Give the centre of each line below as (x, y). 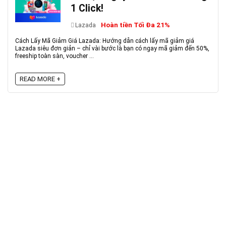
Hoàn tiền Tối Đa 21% (135, 25)
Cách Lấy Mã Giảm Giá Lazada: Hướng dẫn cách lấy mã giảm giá (105, 41)
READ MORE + (40, 79)
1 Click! (87, 8)
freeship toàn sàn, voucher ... (54, 56)
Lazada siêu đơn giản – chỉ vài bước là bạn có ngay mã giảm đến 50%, (112, 48)
